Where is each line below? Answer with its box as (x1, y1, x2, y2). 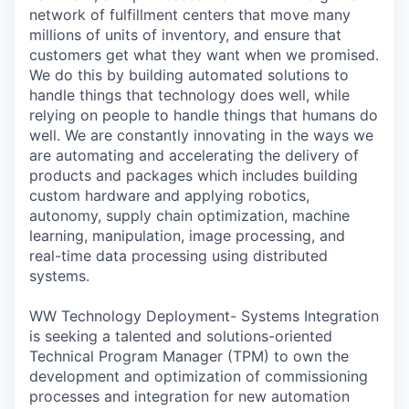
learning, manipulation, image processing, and (29, 225, 345, 245)
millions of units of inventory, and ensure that (29, 25, 341, 44)
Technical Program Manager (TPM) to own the (29, 346, 349, 365)
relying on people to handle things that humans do (29, 105, 378, 124)
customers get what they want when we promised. (29, 45, 379, 64)
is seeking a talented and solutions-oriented (29, 326, 332, 345)
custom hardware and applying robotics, (29, 185, 309, 204)
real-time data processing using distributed (29, 246, 328, 265)
